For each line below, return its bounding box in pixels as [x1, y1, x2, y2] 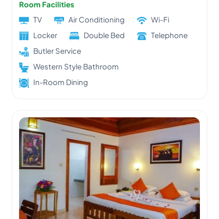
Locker [33, 30, 57, 40]
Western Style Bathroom [33, 61, 119, 71]
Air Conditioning [68, 14, 125, 24]
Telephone [151, 30, 188, 40]
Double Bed [84, 30, 125, 40]
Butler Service [33, 45, 81, 55]
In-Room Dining [33, 77, 88, 87]
